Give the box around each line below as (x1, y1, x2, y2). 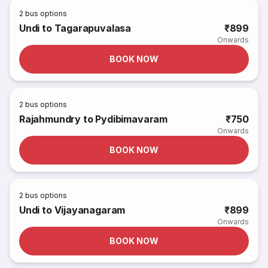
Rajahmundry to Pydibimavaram (19, 113, 167, 125)
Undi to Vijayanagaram (19, 204, 126, 216)
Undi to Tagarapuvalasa (19, 22, 132, 34)
